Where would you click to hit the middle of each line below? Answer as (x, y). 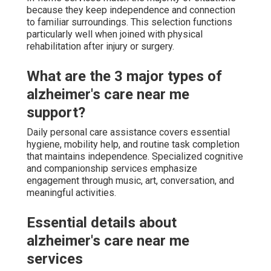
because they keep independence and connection (131, 10)
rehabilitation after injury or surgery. (100, 46)
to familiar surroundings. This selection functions (129, 22)
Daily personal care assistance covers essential (128, 132)
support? (56, 112)
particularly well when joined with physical (115, 34)
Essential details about (102, 222)
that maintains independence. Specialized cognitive (135, 156)
